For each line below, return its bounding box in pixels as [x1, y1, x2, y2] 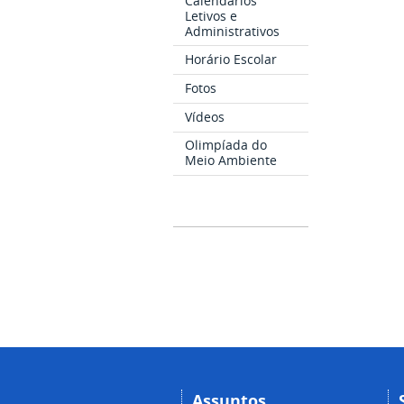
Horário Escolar [185, 50, 278, 69]
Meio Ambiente [185, 151, 278, 170]
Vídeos [185, 107, 225, 125]
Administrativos [185, 22, 280, 40]
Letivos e [185, 6, 238, 24]
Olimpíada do [185, 136, 268, 154]
